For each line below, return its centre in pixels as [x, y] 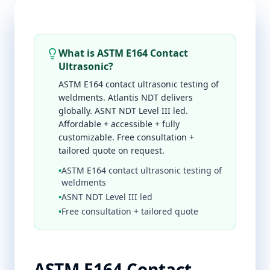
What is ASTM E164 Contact [123, 53]
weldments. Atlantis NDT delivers [126, 97]
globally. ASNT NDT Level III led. [123, 111]
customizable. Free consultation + [126, 137]
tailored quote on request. [111, 150]
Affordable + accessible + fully [119, 124]
